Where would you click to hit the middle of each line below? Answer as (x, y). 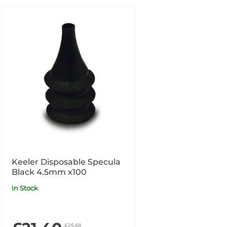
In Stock (26, 188)
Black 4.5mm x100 (49, 172)
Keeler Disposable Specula (66, 162)
